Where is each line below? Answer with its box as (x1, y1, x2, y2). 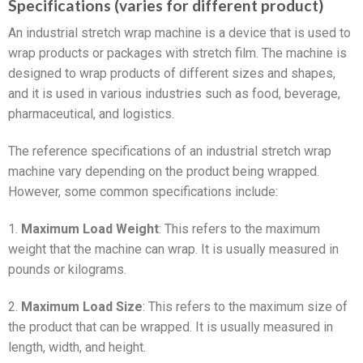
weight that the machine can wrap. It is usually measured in (8, 241, 339, 257)
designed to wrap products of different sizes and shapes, (8, 66, 335, 82)
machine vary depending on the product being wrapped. (8, 164, 319, 180)
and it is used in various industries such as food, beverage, (8, 86, 340, 102)
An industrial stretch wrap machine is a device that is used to (8, 25, 351, 41)
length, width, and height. (8, 339, 146, 355)
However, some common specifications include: (8, 184, 278, 200)
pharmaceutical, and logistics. (8, 106, 174, 122)
